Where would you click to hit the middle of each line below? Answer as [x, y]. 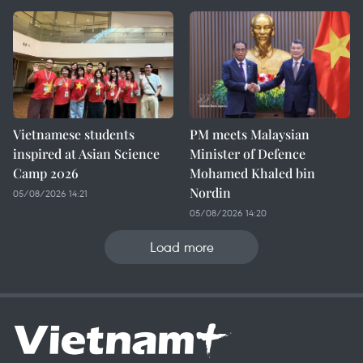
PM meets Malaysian [250, 134]
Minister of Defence [248, 154]
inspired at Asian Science [86, 154]
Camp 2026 [46, 173]
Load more [181, 247]
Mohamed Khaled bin [252, 173]
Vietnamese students [74, 134]
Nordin [210, 192]
